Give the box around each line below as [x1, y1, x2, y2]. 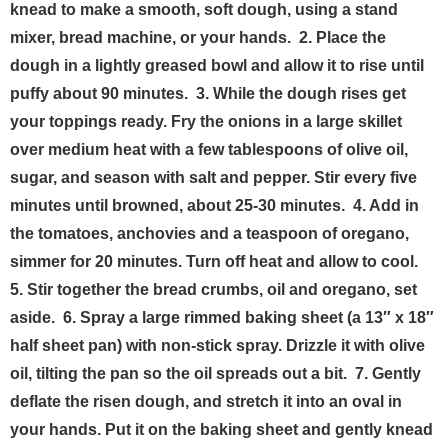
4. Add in [353, 197, 419, 215]
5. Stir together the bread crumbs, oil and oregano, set [10, 281, 417, 299]
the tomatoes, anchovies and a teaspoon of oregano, [10, 225, 409, 243]
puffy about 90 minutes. [10, 85, 192, 103]
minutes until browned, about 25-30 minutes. [10, 197, 349, 215]
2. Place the [299, 29, 386, 47]
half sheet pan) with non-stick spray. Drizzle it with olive [10, 337, 425, 355]
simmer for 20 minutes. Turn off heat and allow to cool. [10, 253, 422, 271]
